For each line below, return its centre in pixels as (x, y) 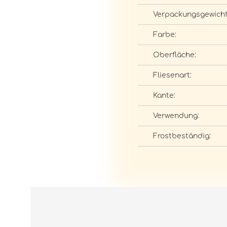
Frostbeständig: (182, 136)
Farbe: (165, 35)
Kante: (164, 96)
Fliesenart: (172, 75)
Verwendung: (176, 116)
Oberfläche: (175, 55)
